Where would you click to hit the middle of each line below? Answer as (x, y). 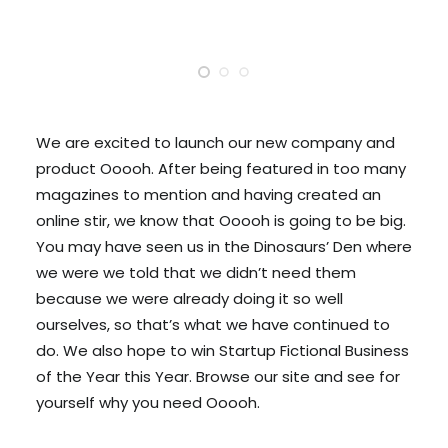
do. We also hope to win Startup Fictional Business (222, 350)
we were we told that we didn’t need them (196, 272)
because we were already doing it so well (189, 298)
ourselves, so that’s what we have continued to (213, 324)
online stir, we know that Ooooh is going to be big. (221, 220)
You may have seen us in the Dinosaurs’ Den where (224, 246)
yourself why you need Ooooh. (148, 402)
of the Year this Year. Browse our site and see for (218, 376)
